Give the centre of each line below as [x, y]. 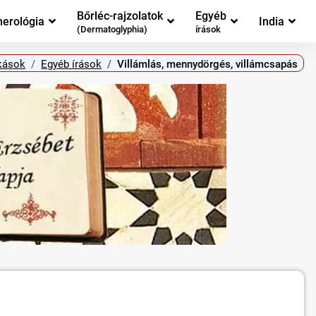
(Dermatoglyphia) [112, 30]
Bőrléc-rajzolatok [120, 16]
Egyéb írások [72, 64]
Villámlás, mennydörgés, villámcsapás [208, 64]
